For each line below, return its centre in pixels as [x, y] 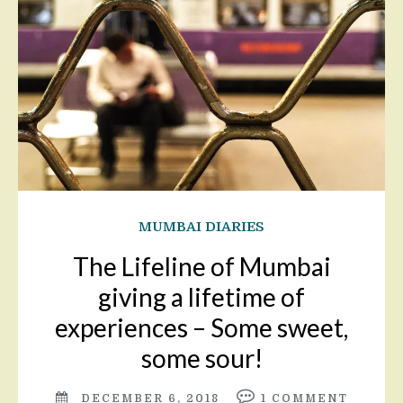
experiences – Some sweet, [201, 327]
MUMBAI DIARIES [201, 227]
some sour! [201, 358]
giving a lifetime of [201, 297]
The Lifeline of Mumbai [201, 266]
